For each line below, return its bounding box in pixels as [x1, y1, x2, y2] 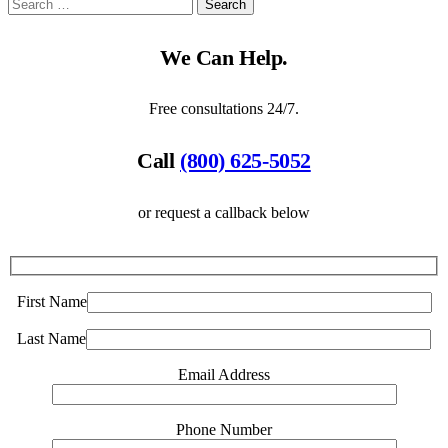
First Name [16, 292, 87, 310]
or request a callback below [138, 204, 310, 221]
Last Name [17, 329, 86, 347]
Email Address [178, 365, 270, 383]
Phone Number [176, 420, 272, 438]
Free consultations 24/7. [149, 100, 299, 118]
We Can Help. [160, 44, 288, 70]
